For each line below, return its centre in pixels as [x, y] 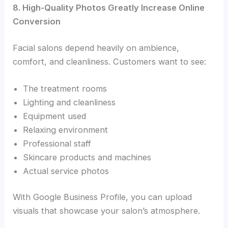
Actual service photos [66, 171]
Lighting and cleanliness [69, 102]
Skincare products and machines [87, 157]
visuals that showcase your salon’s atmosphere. [107, 211]
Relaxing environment [66, 130]
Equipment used [55, 116]
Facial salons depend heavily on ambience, [96, 48]
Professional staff [57, 143]
